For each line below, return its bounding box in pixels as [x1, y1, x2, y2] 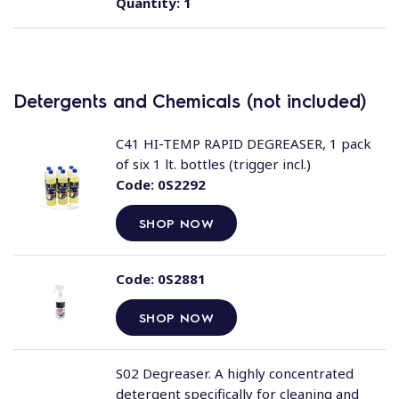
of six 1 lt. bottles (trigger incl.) [115, 155, 311, 173]
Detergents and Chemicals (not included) [13, 89, 366, 112]
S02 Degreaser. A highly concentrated [115, 364, 354, 382]
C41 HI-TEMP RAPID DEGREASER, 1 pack [115, 134, 371, 152]
